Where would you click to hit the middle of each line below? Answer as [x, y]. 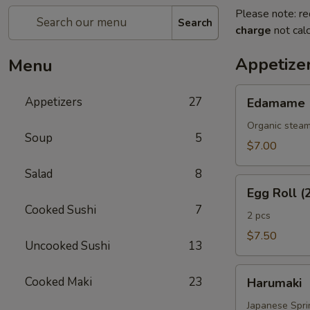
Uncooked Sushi [67, 246]
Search [195, 22]
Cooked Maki [58, 282]
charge [253, 30]
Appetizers [54, 102]
